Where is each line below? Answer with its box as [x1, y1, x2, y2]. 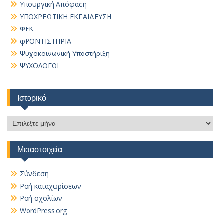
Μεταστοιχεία [17, 144, 62, 154]
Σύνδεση [20, 169, 49, 178]
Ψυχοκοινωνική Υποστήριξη [20, 49, 110, 58]
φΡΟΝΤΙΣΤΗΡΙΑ [20, 36, 71, 46]
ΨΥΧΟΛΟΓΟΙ [20, 61, 59, 70]
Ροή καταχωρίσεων [20, 181, 81, 191]
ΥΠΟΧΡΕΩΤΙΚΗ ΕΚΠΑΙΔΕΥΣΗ [20, 12, 111, 21]
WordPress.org [20, 206, 67, 215]
